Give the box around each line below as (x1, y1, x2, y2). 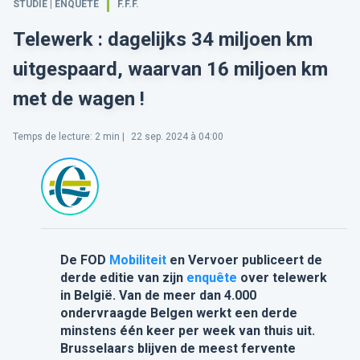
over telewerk (236, 270, 327, 286)
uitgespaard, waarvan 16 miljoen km (13, 58, 328, 81)
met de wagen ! (13, 88, 145, 111)
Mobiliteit (108, 252, 166, 268)
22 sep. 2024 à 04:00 (129, 131, 223, 143)
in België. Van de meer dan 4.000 (59, 288, 256, 304)
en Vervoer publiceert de (166, 252, 322, 268)
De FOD (59, 252, 109, 268)
